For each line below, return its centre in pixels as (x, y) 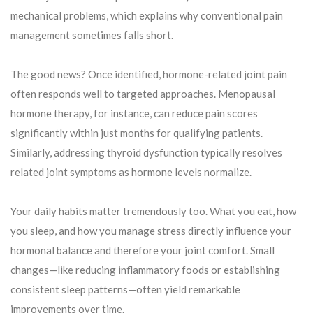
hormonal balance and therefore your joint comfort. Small (143, 250)
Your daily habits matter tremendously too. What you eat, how (153, 211)
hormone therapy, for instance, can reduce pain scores (134, 114)
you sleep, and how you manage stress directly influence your (151, 231)
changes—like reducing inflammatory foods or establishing (145, 270)
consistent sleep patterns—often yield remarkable (125, 290)
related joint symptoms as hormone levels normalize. (131, 172)
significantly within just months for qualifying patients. (137, 133)
